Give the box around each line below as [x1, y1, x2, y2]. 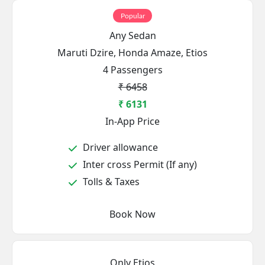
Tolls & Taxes [80, 175, 140, 188]
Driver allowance [80, 141, 158, 154]
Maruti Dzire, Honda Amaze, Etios [57, 46, 208, 59]
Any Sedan [109, 29, 156, 42]
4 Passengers [102, 63, 163, 76]
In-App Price [105, 115, 160, 128]
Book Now [135, 208, 156, 221]
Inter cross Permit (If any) [80, 158, 197, 171]
